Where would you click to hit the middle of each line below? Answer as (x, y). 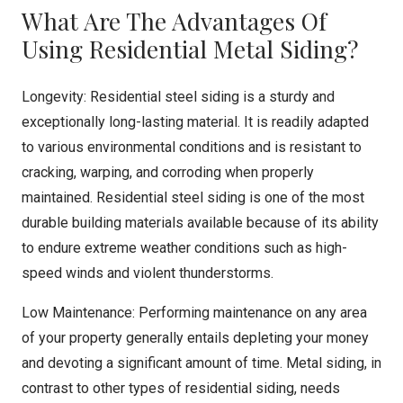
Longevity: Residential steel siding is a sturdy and (178, 97)
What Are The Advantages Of (174, 21)
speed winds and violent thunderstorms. (148, 273)
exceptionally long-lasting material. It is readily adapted (195, 122)
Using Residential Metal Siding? (190, 49)
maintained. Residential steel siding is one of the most (193, 197)
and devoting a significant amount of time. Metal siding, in (201, 363)
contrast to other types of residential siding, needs (181, 388)
